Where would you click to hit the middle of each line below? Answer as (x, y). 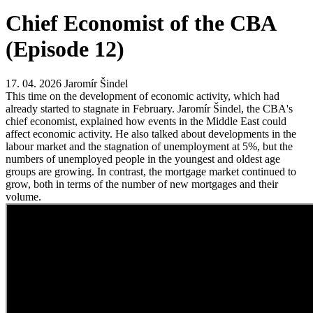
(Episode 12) (65, 49)
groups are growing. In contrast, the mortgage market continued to (151, 171)
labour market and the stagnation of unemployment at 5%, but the (149, 146)
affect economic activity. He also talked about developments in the (151, 133)
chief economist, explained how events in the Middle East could (146, 121)
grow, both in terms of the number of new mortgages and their (142, 184)
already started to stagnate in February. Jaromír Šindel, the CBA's (149, 108)
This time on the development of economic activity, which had (143, 96)
